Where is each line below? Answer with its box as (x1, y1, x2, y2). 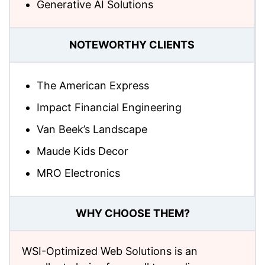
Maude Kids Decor (37, 144, 128, 157)
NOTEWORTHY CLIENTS (69, 38, 195, 51)
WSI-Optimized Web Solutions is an (22, 244, 198, 257)
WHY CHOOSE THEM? (75, 207, 190, 220)
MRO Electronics (37, 166, 120, 179)
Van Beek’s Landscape (37, 122, 147, 135)
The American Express (37, 79, 149, 92)
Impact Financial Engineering (37, 101, 182, 114)
